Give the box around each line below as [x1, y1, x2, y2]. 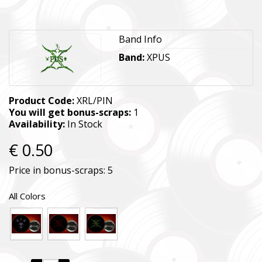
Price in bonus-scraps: [9, 163, 108, 177]
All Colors [9, 189, 46, 202]
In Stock [65, 117, 102, 130]
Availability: [9, 117, 65, 130]
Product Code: [9, 94, 74, 107]
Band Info [118, 32, 162, 46]
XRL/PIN [74, 94, 113, 107]
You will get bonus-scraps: [9, 105, 131, 119]
